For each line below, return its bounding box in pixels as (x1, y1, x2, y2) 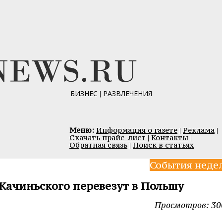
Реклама (183, 125, 215, 135)
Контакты (151, 133, 188, 142)
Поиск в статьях (133, 140, 194, 150)
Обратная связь (69, 140, 127, 150)
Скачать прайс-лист (69, 133, 146, 142)
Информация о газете (96, 125, 177, 135)
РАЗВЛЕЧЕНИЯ (103, 89, 152, 98)
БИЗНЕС (70, 89, 98, 98)
